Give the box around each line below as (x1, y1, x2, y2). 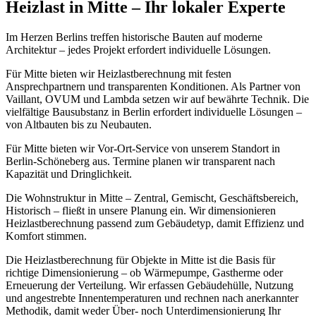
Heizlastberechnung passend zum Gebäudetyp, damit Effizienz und (6, 217, 304, 229)
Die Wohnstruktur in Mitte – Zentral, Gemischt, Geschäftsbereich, (6, 191, 298, 204)
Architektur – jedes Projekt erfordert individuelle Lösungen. (6, 43, 271, 56)
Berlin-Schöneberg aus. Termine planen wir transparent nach (6, 154, 275, 167)
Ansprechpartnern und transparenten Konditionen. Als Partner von (6, 80, 300, 92)
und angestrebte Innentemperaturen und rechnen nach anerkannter (6, 291, 298, 304)
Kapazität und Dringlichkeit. (6, 167, 132, 180)
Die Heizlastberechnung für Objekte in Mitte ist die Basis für (6, 253, 275, 266)
